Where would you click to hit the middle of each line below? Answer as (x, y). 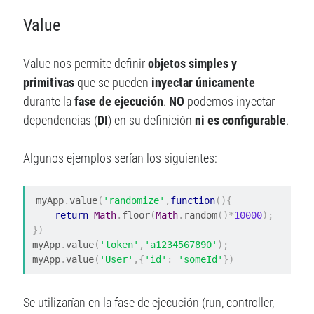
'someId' (201, 260)
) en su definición (152, 121)
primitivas (49, 83)
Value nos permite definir (86, 64)
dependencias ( (61, 121)
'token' (120, 245)
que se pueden (113, 83)
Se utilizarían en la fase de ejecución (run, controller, (149, 303)
